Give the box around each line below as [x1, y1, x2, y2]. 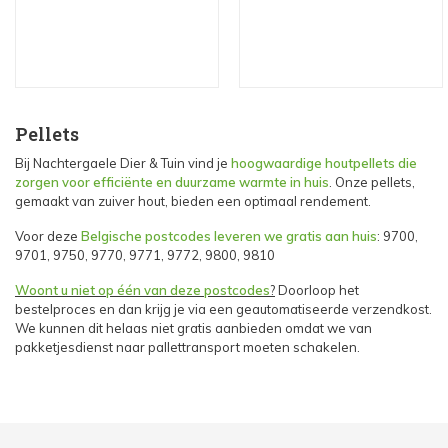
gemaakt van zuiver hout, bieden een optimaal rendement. [15, 193, 374, 210]
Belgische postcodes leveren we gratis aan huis [81, 228, 377, 245]
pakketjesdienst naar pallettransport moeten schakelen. [15, 339, 360, 356]
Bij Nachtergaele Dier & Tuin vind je [15, 155, 228, 172]
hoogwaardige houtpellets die [228, 155, 417, 172]
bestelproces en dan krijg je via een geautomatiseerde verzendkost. [15, 301, 432, 318]
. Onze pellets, [329, 174, 415, 191]
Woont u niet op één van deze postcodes [15, 282, 270, 299]
